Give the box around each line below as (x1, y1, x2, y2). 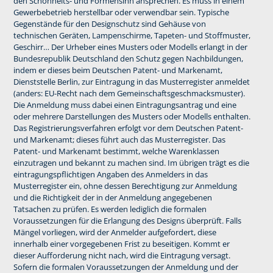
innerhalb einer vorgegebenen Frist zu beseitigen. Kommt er (13, 238, 230, 249)
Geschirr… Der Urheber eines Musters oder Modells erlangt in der (13, 41, 247, 52)
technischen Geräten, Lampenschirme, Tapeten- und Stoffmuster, (13, 29, 250, 41)
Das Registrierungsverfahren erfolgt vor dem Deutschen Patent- (13, 122, 243, 133)
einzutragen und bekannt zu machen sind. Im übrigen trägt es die (13, 157, 249, 168)
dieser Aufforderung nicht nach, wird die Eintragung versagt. (13, 249, 230, 261)
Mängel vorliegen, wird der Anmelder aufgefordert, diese (13, 226, 216, 238)
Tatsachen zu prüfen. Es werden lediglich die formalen (13, 203, 207, 214)
